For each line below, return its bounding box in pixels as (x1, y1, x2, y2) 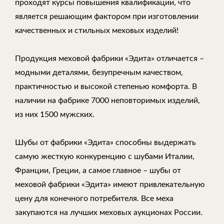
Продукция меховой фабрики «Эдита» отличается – (15, 54, 204, 62)
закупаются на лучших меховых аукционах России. (15, 208, 202, 216)
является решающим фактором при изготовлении (15, 12, 198, 20)
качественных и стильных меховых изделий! (15, 26, 178, 34)
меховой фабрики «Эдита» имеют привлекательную (15, 180, 205, 188)
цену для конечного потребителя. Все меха (15, 194, 173, 202)
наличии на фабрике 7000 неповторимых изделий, (15, 96, 200, 104)
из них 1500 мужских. (15, 110, 94, 118)
